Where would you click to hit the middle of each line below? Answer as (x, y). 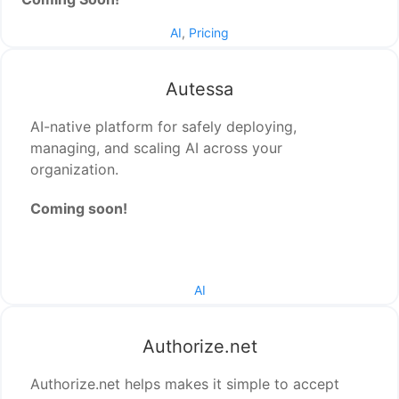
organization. (75, 170)
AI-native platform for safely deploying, (164, 127)
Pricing (209, 33)
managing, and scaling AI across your (157, 148)
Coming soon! (79, 209)
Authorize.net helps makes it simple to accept (185, 384)
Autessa (199, 90)
